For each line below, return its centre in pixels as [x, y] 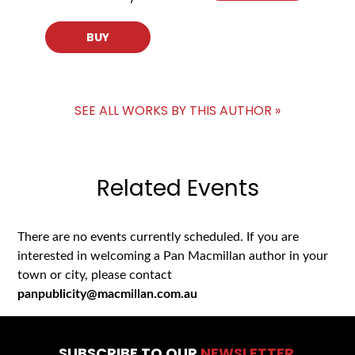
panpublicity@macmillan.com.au [108, 294]
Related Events [177, 189]
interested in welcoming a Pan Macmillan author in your [173, 256]
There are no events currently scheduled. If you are [158, 237]
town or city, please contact [95, 275]
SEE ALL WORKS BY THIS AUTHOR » [177, 111]
